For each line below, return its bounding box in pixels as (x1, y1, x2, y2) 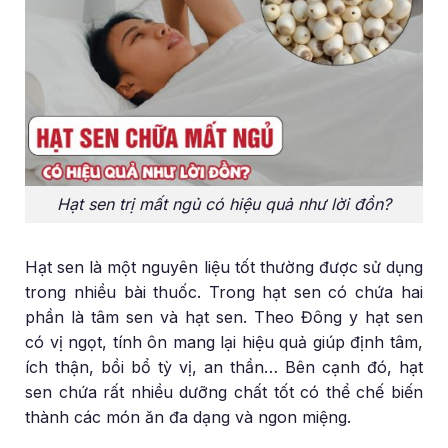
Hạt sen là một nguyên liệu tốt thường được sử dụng (25, 257, 423, 278)
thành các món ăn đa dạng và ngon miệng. (25, 407, 352, 428)
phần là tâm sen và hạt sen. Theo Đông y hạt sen (25, 307, 423, 328)
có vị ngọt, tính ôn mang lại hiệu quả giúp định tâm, (25, 332, 423, 353)
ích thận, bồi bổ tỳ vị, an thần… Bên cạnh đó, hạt (25, 357, 423, 378)
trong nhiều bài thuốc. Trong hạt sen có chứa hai (25, 282, 423, 303)
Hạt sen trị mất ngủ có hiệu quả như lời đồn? (57, 194, 391, 215)
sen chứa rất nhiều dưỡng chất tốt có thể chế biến (25, 382, 423, 403)
